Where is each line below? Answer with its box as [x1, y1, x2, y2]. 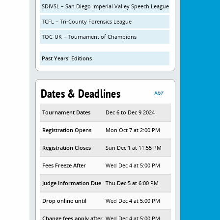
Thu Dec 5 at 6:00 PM [106, 179, 159, 187]
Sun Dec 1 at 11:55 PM [106, 144, 162, 151]
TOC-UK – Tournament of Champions [41, 33, 137, 40]
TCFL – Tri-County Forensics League [41, 18, 132, 25]
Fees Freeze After [42, 162, 86, 169]
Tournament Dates [42, 109, 90, 116]
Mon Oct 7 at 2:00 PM [106, 126, 161, 134]
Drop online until [42, 197, 86, 204]
